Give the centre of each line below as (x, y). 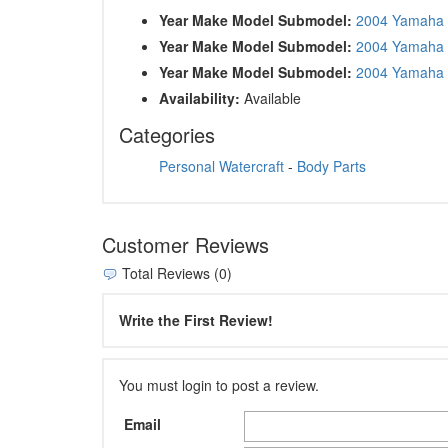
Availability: (199, 97)
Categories (167, 134)
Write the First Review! (196, 320)
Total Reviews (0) (175, 272)
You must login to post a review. (219, 385)
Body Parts (331, 165)
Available (270, 97)
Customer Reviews (185, 244)
